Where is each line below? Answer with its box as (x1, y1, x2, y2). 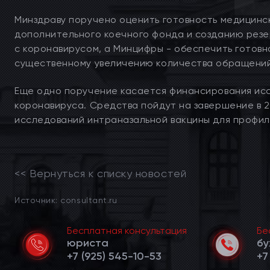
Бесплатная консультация (67, 225, 187, 236)
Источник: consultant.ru (14, 195, 118, 205)
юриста (67, 236, 108, 250)
